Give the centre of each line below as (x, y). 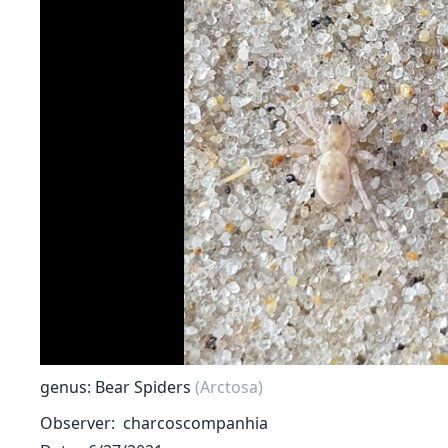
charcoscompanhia (195, 423)
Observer (75, 423)
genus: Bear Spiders (117, 387)
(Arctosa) (229, 387)
